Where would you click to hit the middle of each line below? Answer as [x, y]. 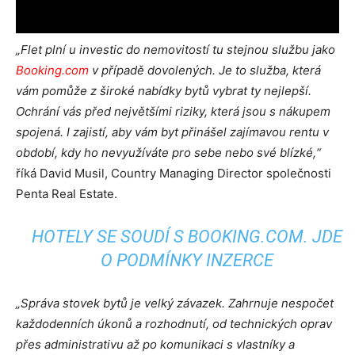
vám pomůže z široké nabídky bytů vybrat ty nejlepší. [164, 91]
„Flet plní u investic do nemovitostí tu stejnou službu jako [176, 50]
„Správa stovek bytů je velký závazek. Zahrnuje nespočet [175, 303]
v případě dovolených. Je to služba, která [205, 70]
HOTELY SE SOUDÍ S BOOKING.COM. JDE [187, 237]
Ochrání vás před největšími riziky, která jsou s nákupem [173, 111]
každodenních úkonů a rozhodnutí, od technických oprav [174, 324]
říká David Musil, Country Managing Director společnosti [174, 173]
